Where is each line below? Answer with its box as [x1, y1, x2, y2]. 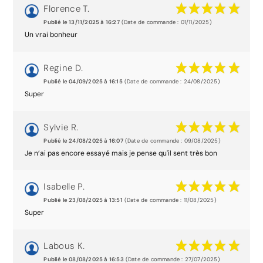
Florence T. [43, 2, 90, 15]
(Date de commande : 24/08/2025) [122, 77, 220, 85]
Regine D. [43, 62, 83, 74]
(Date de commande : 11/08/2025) [122, 196, 217, 204]
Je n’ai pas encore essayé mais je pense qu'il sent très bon [25, 148, 218, 158]
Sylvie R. [43, 121, 79, 133]
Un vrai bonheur [25, 29, 78, 39]
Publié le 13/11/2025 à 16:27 [43, 18, 120, 26]
